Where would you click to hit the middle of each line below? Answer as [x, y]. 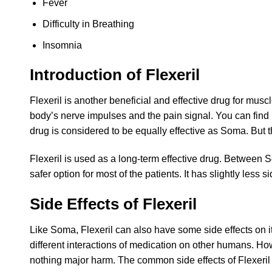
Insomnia [62, 45]
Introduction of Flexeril [115, 75]
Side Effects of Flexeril [113, 204]
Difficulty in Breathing [88, 24]
